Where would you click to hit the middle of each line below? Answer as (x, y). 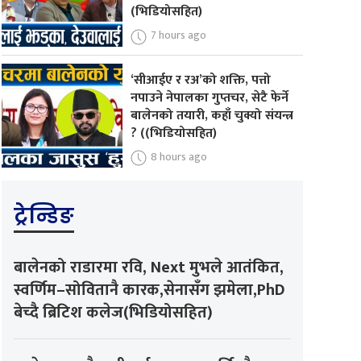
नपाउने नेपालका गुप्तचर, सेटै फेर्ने (209, 98)
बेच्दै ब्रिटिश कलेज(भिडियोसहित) (114, 313)
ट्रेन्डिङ (44, 216)
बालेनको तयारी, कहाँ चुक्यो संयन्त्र (212, 115)
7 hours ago (178, 35)
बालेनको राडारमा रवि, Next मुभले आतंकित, (149, 268)
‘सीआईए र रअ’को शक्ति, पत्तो (200, 80)
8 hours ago (178, 156)
